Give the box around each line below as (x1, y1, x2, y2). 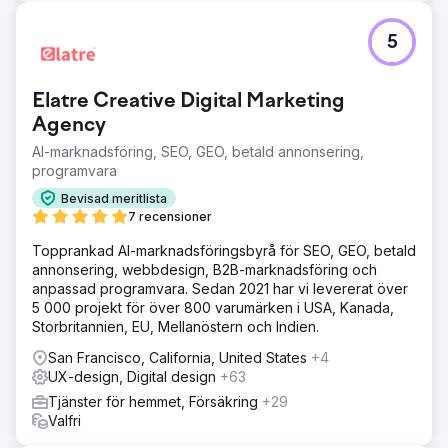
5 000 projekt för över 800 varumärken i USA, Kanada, (32, 299, 394, 316)
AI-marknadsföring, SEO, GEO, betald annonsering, (32, 143, 364, 160)
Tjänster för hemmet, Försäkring (48, 393, 262, 410)
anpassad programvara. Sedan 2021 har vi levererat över (32, 280, 408, 297)
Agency (32, 115, 106, 137)
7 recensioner (128, 209, 212, 224)
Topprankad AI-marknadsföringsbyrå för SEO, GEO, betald (32, 242, 416, 259)
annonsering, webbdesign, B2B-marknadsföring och (32, 261, 377, 278)
